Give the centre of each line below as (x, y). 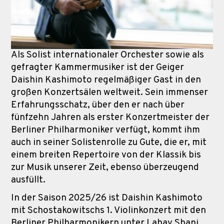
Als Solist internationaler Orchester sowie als (107, 55)
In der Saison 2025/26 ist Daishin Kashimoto (107, 198)
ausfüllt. (28, 180)
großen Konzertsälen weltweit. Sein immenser (109, 92)
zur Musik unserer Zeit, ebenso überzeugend (105, 167)
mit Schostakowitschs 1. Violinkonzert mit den (108, 210)
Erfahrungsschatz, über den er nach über (98, 105)
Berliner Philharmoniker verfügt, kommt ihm (105, 130)
